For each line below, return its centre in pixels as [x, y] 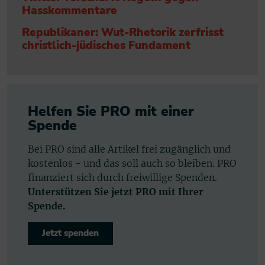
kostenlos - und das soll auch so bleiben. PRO [132, 164]
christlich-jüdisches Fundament [106, 45]
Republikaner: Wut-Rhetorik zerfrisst [123, 32]
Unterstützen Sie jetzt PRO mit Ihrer [116, 192]
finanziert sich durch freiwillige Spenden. [122, 178]
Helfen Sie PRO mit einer [111, 112]
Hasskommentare [70, 11]
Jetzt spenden [70, 233]
